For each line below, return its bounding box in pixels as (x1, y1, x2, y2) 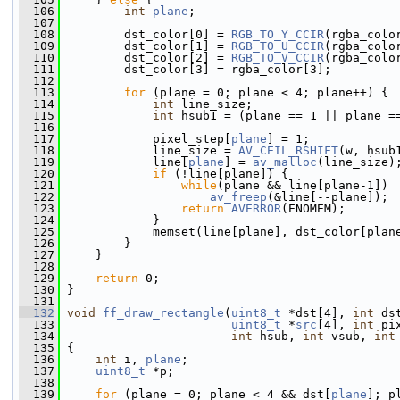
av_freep (210, 190, 267, 204)
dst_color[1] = (60, 39, 231, 53)
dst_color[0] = (60, 28, 231, 41)
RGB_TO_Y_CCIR (231, 28, 324, 41)
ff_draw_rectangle (103, 306, 224, 320)
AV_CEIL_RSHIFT (238, 144, 338, 157)
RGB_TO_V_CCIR (231, 51, 324, 64)
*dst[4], (281, 306, 353, 320)
